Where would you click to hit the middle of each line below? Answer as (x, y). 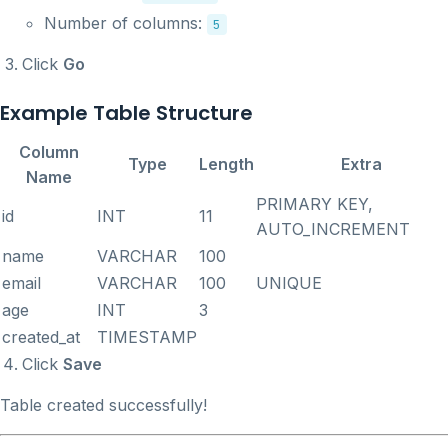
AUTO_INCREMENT (333, 228)
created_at (41, 336)
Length (226, 163)
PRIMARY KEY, (314, 203)
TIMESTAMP (147, 336)
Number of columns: (125, 22)
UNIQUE (289, 282)
